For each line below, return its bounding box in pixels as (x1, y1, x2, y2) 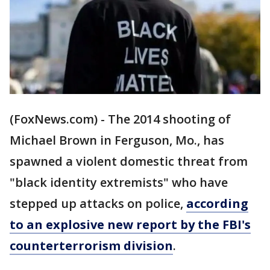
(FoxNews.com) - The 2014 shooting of (10, 111, 231, 128)
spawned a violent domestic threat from (10, 153, 248, 170)
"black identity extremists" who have (10, 174, 228, 191)
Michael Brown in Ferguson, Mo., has (10, 132, 224, 149)
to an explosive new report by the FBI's (10, 216, 251, 233)
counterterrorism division (10, 237, 173, 254)
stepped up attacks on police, (10, 195, 186, 212)
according (186, 195, 248, 212)
